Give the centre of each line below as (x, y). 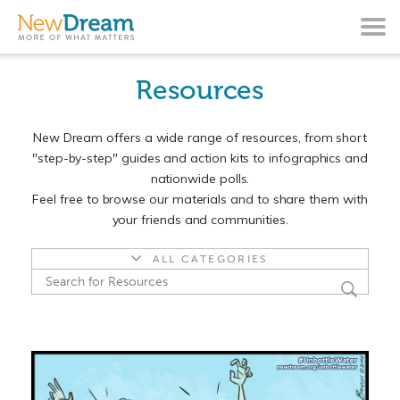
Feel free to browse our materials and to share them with (200, 199)
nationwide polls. (200, 179)
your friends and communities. (200, 220)
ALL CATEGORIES (210, 259)
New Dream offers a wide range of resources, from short (200, 137)
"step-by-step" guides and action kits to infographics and (200, 158)
